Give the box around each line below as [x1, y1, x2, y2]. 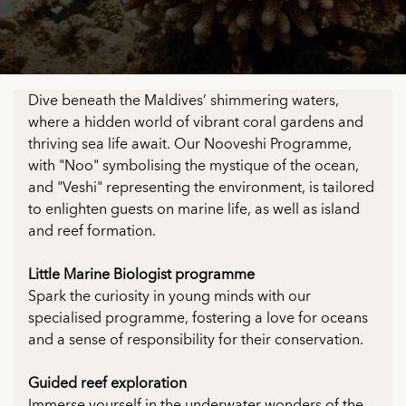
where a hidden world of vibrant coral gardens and [28, 110, 363, 135]
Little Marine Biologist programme [28, 262, 255, 287]
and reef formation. [28, 218, 156, 244]
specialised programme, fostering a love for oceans [28, 305, 368, 331]
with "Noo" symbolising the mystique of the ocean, [28, 153, 359, 179]
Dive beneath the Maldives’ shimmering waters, [28, 88, 339, 113]
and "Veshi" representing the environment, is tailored [28, 175, 374, 200]
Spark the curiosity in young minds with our [28, 284, 311, 309]
